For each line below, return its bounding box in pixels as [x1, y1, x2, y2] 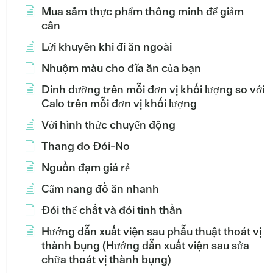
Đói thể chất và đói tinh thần [41, 203, 182, 218]
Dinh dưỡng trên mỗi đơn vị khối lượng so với [41, 82, 264, 97]
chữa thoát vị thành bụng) [41, 252, 171, 267]
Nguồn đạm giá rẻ [41, 160, 130, 175]
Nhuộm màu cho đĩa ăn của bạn [41, 61, 201, 76]
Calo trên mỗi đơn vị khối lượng [41, 96, 197, 111]
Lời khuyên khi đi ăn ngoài [41, 40, 172, 54]
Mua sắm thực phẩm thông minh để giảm [41, 4, 244, 19]
